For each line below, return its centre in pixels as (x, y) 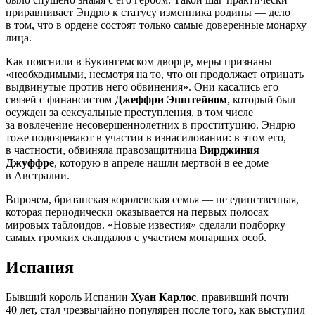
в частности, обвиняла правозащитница (103, 150)
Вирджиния (230, 150)
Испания (40, 267)
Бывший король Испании (68, 297)
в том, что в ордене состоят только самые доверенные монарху (156, 25)
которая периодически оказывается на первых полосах (137, 212)
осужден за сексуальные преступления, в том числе (129, 112)
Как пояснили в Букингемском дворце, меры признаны (139, 61)
